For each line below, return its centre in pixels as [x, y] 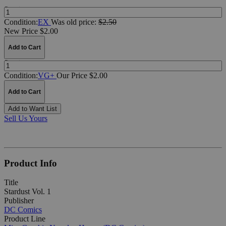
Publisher [19, 201]
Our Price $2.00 [82, 75]
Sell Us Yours [26, 118]
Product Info [31, 163]
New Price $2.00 [31, 31]
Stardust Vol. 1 [27, 192]
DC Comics [23, 210]
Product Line [25, 219]
